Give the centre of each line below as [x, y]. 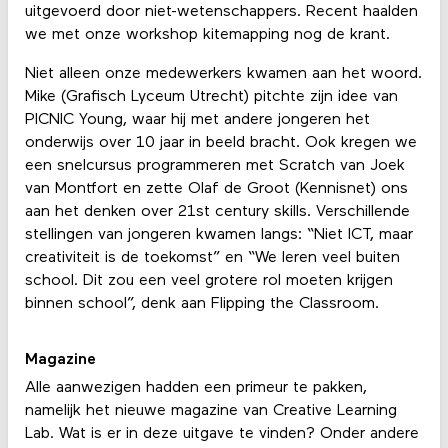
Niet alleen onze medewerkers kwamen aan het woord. [223, 73]
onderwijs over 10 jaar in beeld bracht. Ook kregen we [220, 142]
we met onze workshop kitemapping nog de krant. [207, 34]
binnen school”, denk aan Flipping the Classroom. [204, 303]
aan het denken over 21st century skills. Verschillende [217, 211]
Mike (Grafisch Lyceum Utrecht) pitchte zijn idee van [211, 96]
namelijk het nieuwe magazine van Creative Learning [210, 411]
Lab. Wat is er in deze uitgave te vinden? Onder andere [221, 434]
